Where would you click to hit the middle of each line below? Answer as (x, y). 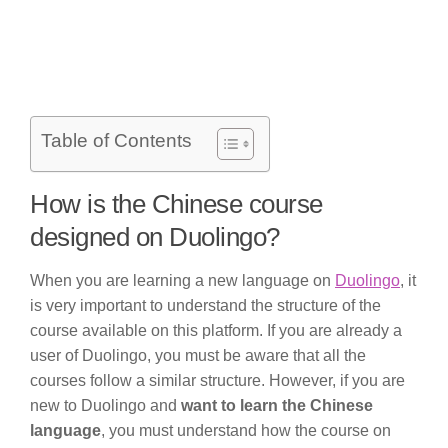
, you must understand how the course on (246, 431)
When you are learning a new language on (182, 281)
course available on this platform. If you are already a (216, 331)
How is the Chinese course (176, 204)
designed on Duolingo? (155, 237)
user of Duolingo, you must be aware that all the (198, 356)
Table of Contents (116, 141)
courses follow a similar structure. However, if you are (217, 381)
